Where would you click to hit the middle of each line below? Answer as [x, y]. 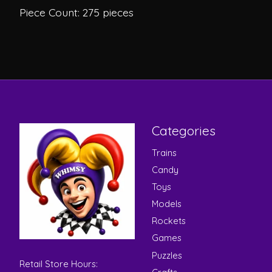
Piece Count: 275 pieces [76, 12]
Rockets [168, 221]
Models [166, 204]
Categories [183, 131]
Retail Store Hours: [59, 264]
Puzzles [167, 255]
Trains [164, 152]
